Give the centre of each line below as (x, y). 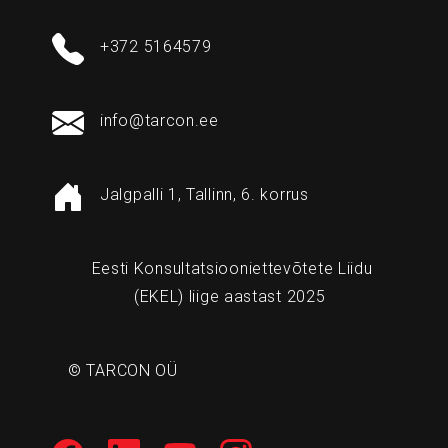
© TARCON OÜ (128, 371)
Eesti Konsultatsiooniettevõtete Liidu (232, 269)
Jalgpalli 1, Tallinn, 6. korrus (204, 195)
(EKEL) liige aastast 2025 (232, 297)
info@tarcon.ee (159, 121)
